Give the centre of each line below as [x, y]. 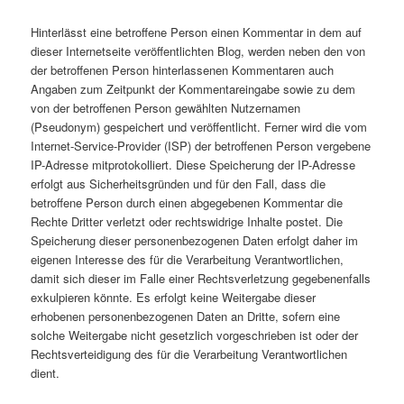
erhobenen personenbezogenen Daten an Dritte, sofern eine [186, 317]
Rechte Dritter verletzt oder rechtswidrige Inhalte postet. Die [187, 222]
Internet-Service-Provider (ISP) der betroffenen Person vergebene [201, 146]
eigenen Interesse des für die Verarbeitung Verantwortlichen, [188, 260]
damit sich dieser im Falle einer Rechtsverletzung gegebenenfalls [201, 279]
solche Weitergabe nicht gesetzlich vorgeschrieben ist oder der [195, 335]
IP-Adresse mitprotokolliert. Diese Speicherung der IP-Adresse [193, 165]
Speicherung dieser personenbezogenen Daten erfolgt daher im [195, 241]
